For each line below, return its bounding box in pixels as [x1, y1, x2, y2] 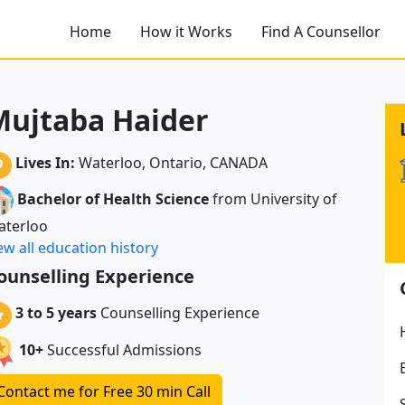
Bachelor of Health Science [16, 189, 209, 210]
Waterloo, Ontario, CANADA [74, 153, 268, 174]
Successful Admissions [46, 340, 202, 361]
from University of [208, 189, 337, 210]
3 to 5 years [14, 303, 97, 324]
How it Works [140, 21, 232, 42]
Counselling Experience [96, 303, 259, 324]
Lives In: [14, 153, 75, 174]
